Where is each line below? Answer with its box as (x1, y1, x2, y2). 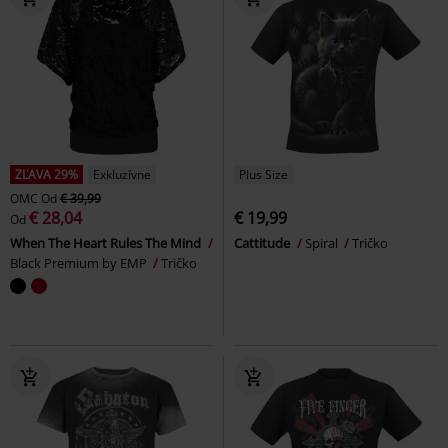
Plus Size (239, 165, 288, 183)
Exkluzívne (93, 165, 151, 183)
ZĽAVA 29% (15, 165, 78, 183)
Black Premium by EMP (10, 253, 150, 272)
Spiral (305, 233, 341, 252)
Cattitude (234, 233, 293, 252)
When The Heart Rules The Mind (10, 233, 204, 252)
